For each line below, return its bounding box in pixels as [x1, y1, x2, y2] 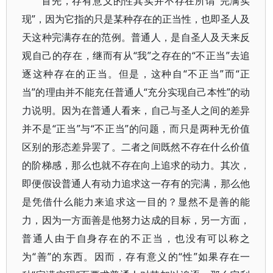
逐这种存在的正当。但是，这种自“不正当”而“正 [22, 67, 250, 80]
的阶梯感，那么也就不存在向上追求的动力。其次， [22, 158, 250, 172]
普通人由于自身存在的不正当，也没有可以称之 [22, 232, 250, 245]
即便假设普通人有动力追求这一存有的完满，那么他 [22, 177, 250, 190]
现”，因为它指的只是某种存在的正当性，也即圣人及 [22, 12, 250, 26]
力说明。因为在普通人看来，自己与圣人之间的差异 [22, 104, 250, 117]
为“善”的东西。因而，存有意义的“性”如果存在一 [22, 250, 250, 263]
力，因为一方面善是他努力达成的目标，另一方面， [22, 213, 250, 227]
